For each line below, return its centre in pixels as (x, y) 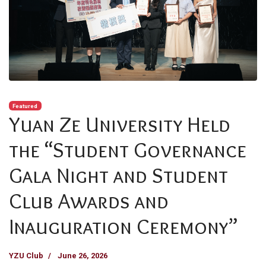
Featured (25, 106)
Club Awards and (89, 200)
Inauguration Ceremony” (123, 226)
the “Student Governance (128, 149)
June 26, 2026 (83, 255)
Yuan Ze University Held (120, 124)
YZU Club (26, 255)
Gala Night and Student (118, 175)
